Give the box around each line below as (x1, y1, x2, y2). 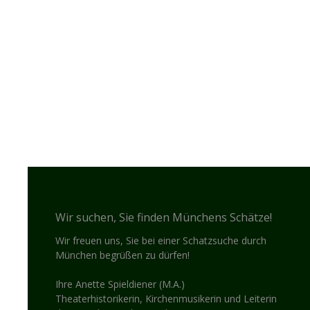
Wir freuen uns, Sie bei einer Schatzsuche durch (55, 234, 266, 247)
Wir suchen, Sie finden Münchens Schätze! (55, 210, 272, 225)
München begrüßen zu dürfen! (55, 248, 190, 262)
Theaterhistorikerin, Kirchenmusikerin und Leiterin (55, 292, 277, 305)
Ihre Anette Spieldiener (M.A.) (55, 277, 185, 291)
